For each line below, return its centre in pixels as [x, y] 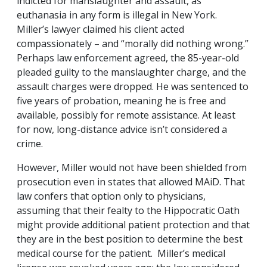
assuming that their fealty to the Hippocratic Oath [128, 211]
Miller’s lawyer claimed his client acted [100, 30]
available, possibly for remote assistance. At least [126, 115]
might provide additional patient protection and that [133, 225]
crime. [30, 144]
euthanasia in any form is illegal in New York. [117, 15]
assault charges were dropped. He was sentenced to [133, 87]
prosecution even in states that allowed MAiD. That [131, 182]
